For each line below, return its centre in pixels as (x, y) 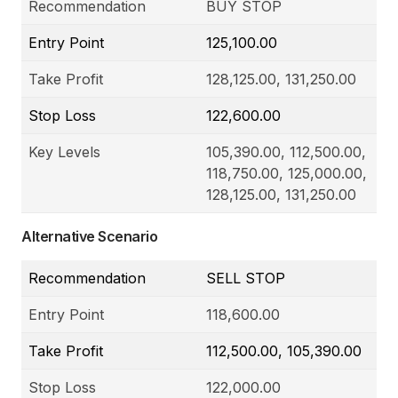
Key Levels (64, 152)
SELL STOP (246, 279)
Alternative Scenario (90, 237)
